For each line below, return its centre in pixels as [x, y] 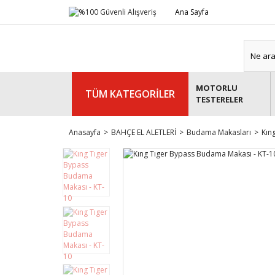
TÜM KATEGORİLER [130, 94]
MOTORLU [217, 88]
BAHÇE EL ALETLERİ [144, 132]
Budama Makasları [219, 132]
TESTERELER [219, 99]
